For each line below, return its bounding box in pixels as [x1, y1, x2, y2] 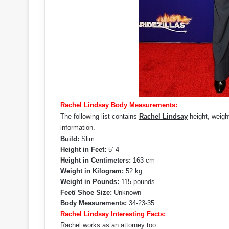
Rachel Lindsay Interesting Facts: [60, 210, 166, 218]
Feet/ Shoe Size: [60, 189, 112, 196]
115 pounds [119, 178, 155, 186]
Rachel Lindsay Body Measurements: [60, 101, 177, 109]
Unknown [112, 189, 141, 196]
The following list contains [60, 112, 139, 120]
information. [60, 124, 95, 131]
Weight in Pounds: [60, 178, 119, 186]
